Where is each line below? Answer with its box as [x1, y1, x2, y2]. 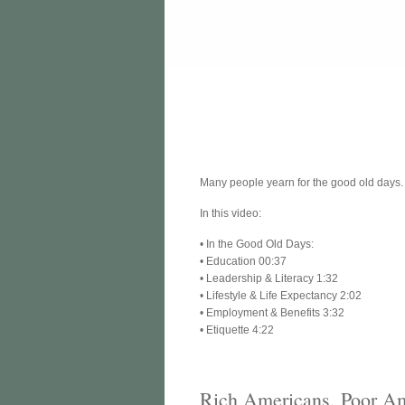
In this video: [200, 206, 262, 220]
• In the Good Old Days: [200, 237, 315, 250]
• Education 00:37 [200, 254, 287, 268]
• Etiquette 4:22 [200, 323, 275, 336]
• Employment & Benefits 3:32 [200, 306, 345, 319]
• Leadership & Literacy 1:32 [200, 271, 339, 285]
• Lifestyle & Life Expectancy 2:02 [200, 288, 363, 302]
